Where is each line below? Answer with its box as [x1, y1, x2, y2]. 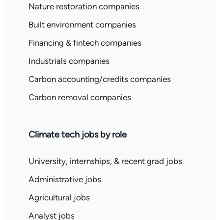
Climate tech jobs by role [28, 129, 127, 140]
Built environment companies [28, 20, 136, 29]
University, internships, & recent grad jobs [28, 156, 182, 166]
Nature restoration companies [28, 1, 139, 11]
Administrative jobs [28, 174, 101, 184]
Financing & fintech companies [28, 38, 141, 48]
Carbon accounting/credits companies [28, 74, 171, 84]
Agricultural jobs [28, 192, 90, 202]
